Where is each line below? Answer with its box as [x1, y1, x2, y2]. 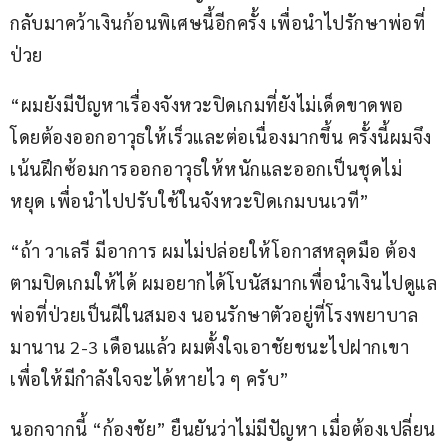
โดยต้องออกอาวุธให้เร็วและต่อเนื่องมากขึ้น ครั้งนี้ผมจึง [10, 125, 432, 149]
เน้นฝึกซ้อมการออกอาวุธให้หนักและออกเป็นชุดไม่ [10, 157, 402, 181]
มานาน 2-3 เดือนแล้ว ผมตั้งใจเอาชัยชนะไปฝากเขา [10, 335, 414, 359]
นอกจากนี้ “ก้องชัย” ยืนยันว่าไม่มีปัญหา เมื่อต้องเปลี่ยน [10, 417, 436, 441]
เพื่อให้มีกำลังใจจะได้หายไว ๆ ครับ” [10, 367, 290, 391]
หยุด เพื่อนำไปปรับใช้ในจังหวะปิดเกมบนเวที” [10, 189, 370, 213]
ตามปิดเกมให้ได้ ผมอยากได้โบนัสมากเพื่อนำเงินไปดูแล [10, 271, 437, 295]
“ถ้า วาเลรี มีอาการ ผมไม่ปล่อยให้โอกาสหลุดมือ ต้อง [10, 239, 417, 263]
